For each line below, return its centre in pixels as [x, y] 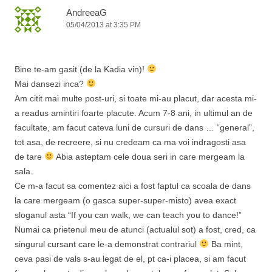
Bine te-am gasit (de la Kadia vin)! [81, 69]
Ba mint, [226, 244]
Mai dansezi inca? [50, 84]
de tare [29, 157]
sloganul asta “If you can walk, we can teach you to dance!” [128, 215]
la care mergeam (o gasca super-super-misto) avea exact [125, 200]
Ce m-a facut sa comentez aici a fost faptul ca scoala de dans [133, 186]
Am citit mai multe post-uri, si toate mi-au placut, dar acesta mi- [136, 98]
